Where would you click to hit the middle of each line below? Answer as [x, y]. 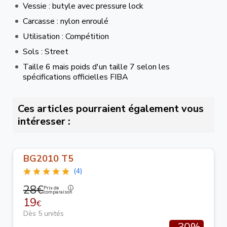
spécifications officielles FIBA [75, 77]
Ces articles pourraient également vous [111, 108]
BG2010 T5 [48, 158]
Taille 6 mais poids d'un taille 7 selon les [96, 67]
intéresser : [44, 121]
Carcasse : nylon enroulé [66, 21]
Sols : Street [46, 51]
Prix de [51, 188]
